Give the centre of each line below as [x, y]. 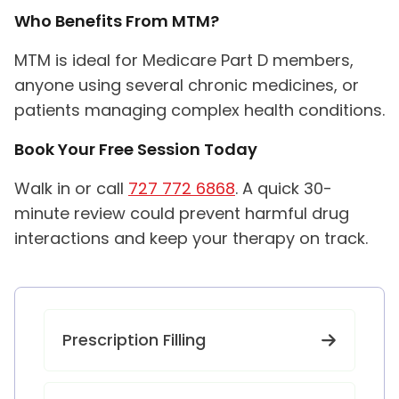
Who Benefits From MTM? [117, 21]
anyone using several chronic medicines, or [187, 85]
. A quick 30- [284, 188]
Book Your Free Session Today [136, 149]
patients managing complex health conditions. [199, 110]
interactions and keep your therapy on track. [191, 238]
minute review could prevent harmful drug [182, 213]
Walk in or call [71, 188]
